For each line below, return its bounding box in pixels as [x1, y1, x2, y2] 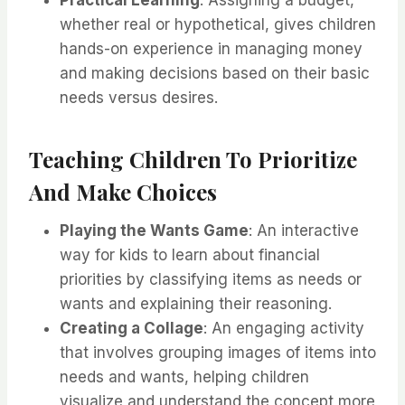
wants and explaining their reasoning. [60, 295, 332, 314]
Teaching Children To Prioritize [29, 145, 357, 174]
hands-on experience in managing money [60, 40, 363, 59]
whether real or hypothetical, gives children [60, 15, 376, 34]
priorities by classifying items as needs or [60, 270, 362, 289]
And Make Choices [29, 177, 217, 207]
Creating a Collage [60, 319, 203, 338]
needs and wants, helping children [60, 368, 309, 387]
